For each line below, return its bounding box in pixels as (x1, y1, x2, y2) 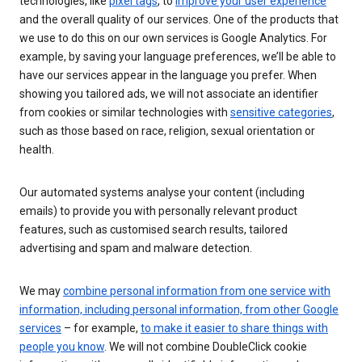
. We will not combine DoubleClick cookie (104, 340, 307, 354)
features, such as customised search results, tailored (19, 223, 288, 237)
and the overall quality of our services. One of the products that (19, 13, 339, 27)
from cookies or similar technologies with (19, 106, 230, 120)
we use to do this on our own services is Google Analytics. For (19, 32, 327, 45)
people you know (19, 340, 104, 354)
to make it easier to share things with (141, 322, 328, 335)
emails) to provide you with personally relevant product (19, 204, 297, 218)
